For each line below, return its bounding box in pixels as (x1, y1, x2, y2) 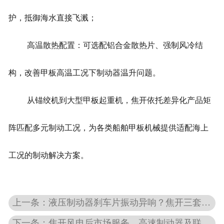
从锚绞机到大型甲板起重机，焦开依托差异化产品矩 (26, 96, 211, 105)
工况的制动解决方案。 (8, 151, 88, 160)
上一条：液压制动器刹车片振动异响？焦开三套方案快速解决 (201, 197, 211, 208)
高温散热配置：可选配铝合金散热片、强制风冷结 (26, 41, 203, 50)
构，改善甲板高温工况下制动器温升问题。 (8, 68, 160, 77)
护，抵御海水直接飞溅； (8, 13, 96, 22)
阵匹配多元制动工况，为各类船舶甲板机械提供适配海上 (8, 123, 208, 132)
